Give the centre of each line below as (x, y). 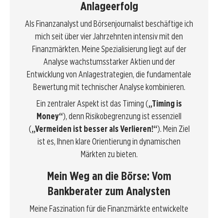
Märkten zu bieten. (109, 154)
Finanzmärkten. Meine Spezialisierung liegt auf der (109, 49)
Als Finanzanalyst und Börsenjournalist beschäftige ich (109, 24)
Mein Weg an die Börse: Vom (109, 176)
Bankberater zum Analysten (109, 191)
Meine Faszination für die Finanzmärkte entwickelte (109, 209)
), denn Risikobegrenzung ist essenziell (122, 116)
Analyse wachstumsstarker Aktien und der (109, 62)
